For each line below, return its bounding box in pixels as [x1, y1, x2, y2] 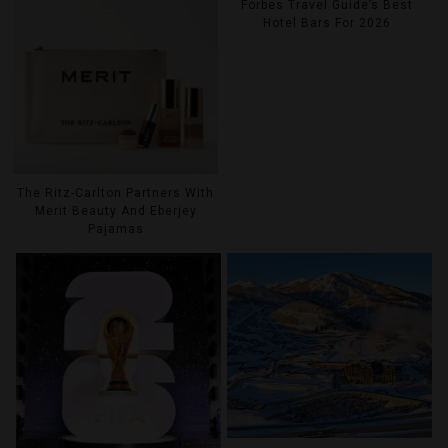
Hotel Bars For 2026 [262, 16, 391, 31]
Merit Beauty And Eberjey [34, 203, 197, 218]
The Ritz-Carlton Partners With [17, 185, 215, 200]
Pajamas [87, 221, 144, 236]
